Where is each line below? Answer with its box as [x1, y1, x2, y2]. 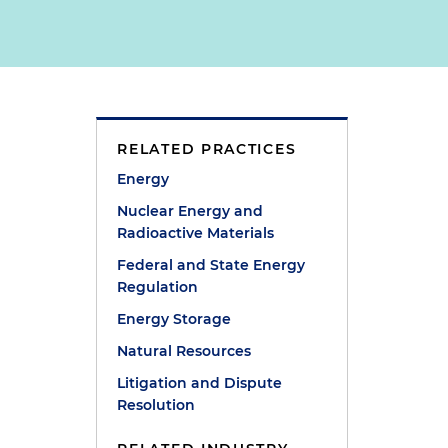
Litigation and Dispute [117, 374, 283, 392]
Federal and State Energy [117, 256, 306, 274]
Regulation [117, 278, 199, 296]
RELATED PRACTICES [117, 140, 297, 158]
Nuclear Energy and [117, 202, 264, 220]
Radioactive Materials [117, 224, 275, 242]
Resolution [117, 396, 196, 414]
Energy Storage [117, 310, 232, 328]
